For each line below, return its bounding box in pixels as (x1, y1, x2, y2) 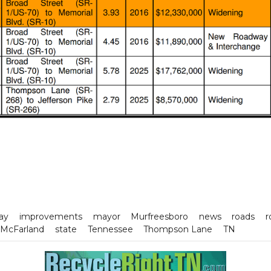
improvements (19, 211, 82, 222)
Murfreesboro (131, 211, 189, 222)
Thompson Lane (143, 223, 213, 235)
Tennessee (87, 223, 133, 235)
